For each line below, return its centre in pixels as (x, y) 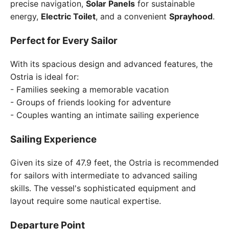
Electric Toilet (68, 17)
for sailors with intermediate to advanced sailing (104, 175)
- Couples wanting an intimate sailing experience (105, 115)
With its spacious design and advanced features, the (111, 64)
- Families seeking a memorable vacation (89, 90)
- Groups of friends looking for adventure (90, 102)
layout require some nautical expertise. (86, 201)
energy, (26, 17)
